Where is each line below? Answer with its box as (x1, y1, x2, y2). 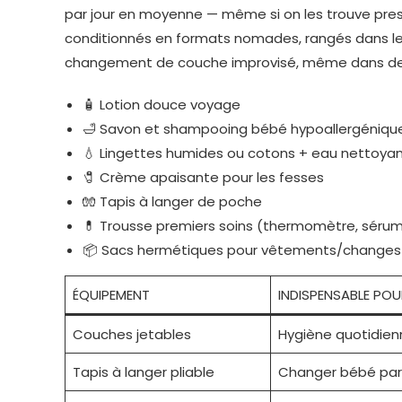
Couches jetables (72, 325, 191, 345)
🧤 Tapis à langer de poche (83, 192, 262, 212)
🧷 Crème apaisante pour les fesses (83, 168, 324, 188)
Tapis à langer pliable (72, 363, 214, 382)
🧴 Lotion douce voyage (83, 95, 240, 115)
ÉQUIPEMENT (72, 285, 150, 305)
